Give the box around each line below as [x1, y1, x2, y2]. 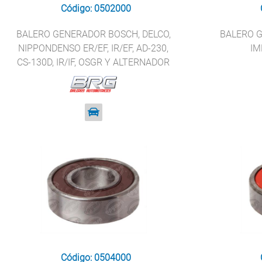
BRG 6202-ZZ [65, 71, 122, 82]
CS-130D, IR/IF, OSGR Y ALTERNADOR [17, 57, 170, 68]
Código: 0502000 [60, 3, 131, 14]
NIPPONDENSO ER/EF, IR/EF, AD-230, [18, 43, 169, 54]
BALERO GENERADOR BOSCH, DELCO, [16, 29, 171, 40]
